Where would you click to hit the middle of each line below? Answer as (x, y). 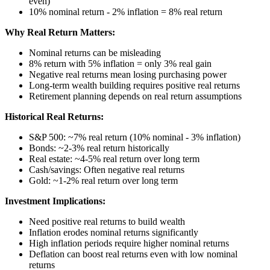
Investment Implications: (55, 201)
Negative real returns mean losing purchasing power (128, 74)
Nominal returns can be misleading (95, 52)
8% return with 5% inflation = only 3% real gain (120, 63)
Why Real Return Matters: (60, 32)
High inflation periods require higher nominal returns (129, 243)
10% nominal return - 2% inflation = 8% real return (126, 11)
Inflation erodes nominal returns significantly (114, 232)
